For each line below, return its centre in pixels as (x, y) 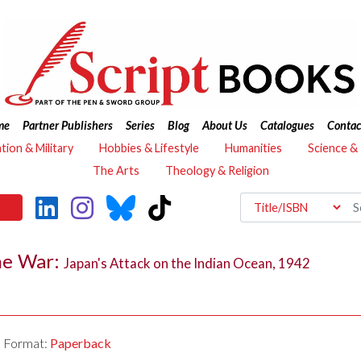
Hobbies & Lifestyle (149, 148)
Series (140, 125)
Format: (27, 343)
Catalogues (287, 125)
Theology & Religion (217, 170)
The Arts (116, 170)
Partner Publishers (67, 125)
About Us (224, 125)
